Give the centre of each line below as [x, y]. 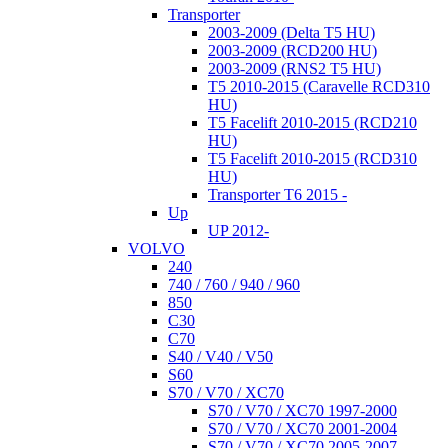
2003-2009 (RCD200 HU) [292, 50]
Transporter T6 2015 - [277, 194]
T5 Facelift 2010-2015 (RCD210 [312, 122]
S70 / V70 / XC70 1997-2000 [302, 410]
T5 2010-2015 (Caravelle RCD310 [319, 86]
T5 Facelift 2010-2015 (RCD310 [312, 158]
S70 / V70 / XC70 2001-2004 [302, 428]
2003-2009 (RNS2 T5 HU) [294, 68]
